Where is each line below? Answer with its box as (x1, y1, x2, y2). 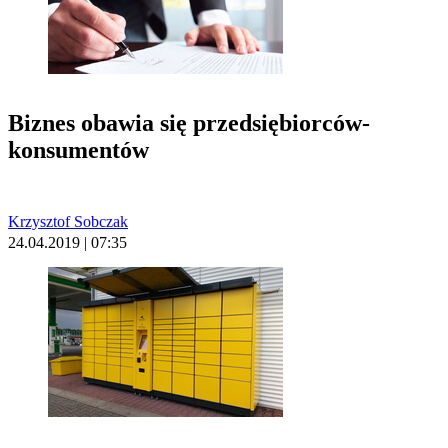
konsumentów (8, 136, 149, 163)
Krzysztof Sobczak (8, 212, 128, 230)
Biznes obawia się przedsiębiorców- (8, 109, 370, 136)
